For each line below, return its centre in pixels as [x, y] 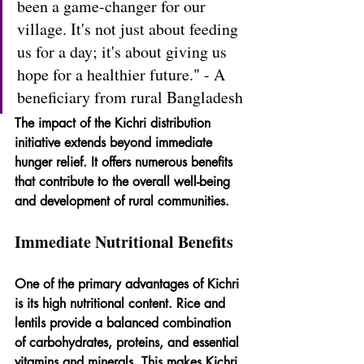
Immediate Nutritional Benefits [124, 241]
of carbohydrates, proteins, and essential [129, 342]
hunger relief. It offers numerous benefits [126, 162]
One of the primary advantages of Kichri [129, 284]
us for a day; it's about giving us [124, 51]
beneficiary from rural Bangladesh [130, 97]
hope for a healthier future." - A [123, 74]
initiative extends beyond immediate [115, 142]
